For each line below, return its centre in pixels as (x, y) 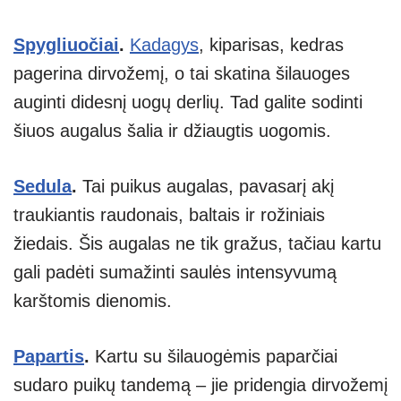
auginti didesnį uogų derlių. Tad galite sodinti (188, 102)
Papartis (49, 357)
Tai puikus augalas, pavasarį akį (208, 187)
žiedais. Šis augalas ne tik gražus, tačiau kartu (197, 244)
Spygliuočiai (66, 45)
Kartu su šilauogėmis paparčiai (213, 357)
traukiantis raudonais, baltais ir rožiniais (169, 215)
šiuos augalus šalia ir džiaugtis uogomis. (172, 131)
